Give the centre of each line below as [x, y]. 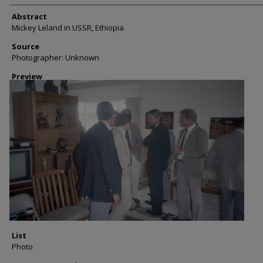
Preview [27, 76]
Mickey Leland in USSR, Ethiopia [68, 28]
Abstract [29, 16]
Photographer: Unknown [55, 58]
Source [26, 46]
